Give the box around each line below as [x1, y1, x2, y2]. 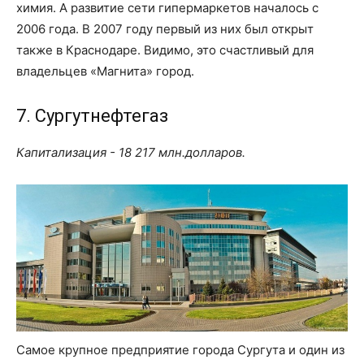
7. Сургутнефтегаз [16, 105, 168, 126]
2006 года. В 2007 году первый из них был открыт [16, 20, 314, 37]
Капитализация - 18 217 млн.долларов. [16, 144, 245, 160]
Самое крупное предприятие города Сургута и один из [16, 341, 344, 357]
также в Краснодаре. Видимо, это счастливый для [16, 41, 314, 58]
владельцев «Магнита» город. [16, 63, 194, 79]
